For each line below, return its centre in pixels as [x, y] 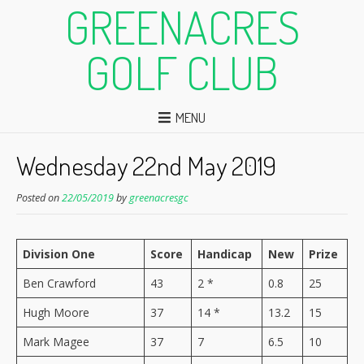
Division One [59, 253]
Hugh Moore [56, 312]
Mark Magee [56, 341]
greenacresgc [159, 197]
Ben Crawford [59, 283]
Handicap [225, 253]
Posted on [39, 197]
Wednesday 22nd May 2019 [146, 165]
